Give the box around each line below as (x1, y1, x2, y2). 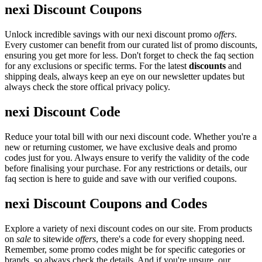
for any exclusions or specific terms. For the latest (5, 60, 189, 71)
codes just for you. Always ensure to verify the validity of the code (5, 152, 249, 163)
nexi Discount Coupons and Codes (5, 195, 207, 211)
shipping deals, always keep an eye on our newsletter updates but (5, 71, 244, 81)
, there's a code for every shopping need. (96, 233, 244, 244)
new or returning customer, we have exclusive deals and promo (5, 142, 237, 152)
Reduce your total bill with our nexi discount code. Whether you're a (5, 131, 257, 142)
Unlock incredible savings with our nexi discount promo (5, 29, 214, 39)
